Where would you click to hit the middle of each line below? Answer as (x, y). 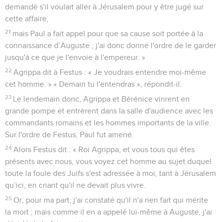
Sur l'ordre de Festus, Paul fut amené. (69, 135)
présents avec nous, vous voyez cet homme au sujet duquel (108, 161)
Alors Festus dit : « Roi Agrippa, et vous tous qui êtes (104, 149)
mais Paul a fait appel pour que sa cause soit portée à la (108, 33)
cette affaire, (27, 19)
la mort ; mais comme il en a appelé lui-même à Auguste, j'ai (109, 212)
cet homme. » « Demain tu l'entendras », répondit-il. (93, 84)
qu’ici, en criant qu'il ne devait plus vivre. (75, 185)
